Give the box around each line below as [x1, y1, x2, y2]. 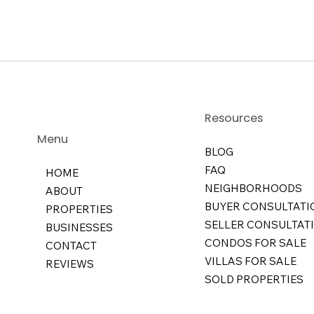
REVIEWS [45, 257, 94, 271]
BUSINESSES [45, 221, 113, 235]
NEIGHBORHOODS [204, 181, 302, 195]
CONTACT [45, 239, 97, 253]
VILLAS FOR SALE [204, 254, 296, 268]
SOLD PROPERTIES [204, 272, 303, 286]
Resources [204, 109, 263, 126]
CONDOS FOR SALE [204, 235, 306, 250]
